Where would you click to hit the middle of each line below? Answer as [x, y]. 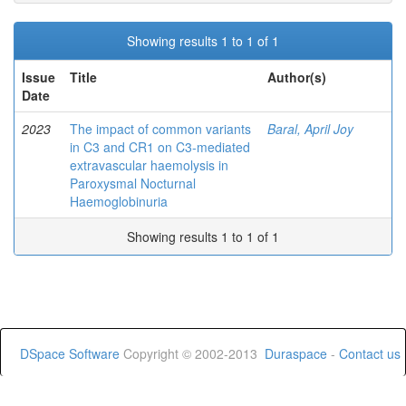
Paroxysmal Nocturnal [133, 183]
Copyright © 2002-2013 [192, 353]
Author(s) [297, 77]
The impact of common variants [160, 129]
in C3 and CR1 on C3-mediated [160, 147]
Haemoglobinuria [119, 201]
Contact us [370, 353]
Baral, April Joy [310, 129]
